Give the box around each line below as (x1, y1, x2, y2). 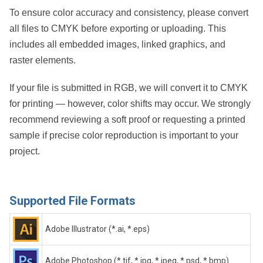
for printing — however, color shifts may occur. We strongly (9, 98, 251, 109)
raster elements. (9, 55, 76, 65)
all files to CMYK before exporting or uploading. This (9, 23, 226, 33)
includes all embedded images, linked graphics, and (9, 39, 225, 49)
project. (9, 146, 40, 156)
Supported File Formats (9, 193, 136, 208)
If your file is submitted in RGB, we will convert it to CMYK (9, 82, 248, 93)
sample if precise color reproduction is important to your (9, 130, 238, 140)
